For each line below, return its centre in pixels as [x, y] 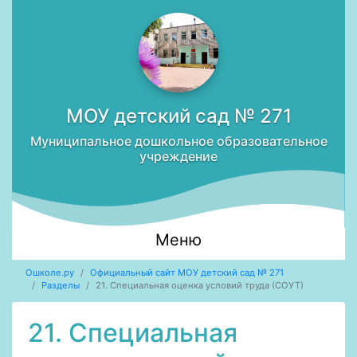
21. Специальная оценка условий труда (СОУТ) [199, 286]
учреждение [178, 156]
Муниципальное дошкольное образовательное [178, 141]
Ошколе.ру [49, 273]
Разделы [60, 286]
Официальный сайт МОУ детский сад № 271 [186, 273]
